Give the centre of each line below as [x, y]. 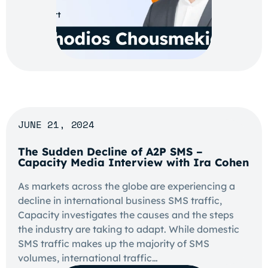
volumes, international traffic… [88, 258]
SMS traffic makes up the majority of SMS [114, 243]
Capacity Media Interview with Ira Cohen [133, 162]
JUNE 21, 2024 [56, 124]
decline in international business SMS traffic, [120, 200]
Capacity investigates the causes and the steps [126, 215]
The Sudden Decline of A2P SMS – [110, 152]
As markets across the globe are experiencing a [127, 186]
